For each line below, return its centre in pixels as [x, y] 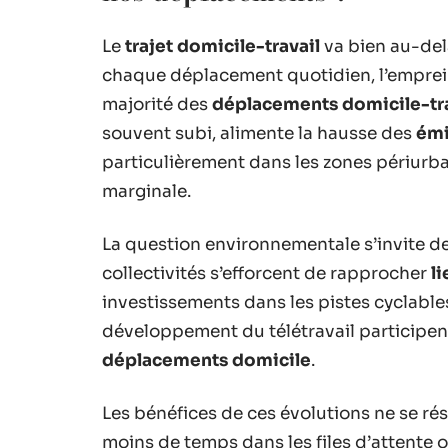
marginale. [146, 191]
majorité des [157, 104]
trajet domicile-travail [222, 46]
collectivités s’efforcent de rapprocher [266, 273]
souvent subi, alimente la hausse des [259, 133]
